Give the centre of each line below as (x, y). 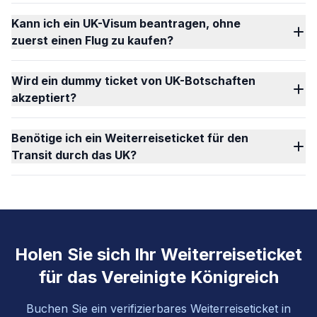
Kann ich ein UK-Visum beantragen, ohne (126, 23)
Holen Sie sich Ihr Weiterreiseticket (158, 254)
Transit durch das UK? (74, 155)
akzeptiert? (44, 98)
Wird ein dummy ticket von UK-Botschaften (133, 81)
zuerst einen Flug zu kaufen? (92, 40)
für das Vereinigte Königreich (158, 277)
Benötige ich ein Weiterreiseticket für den (130, 138)
